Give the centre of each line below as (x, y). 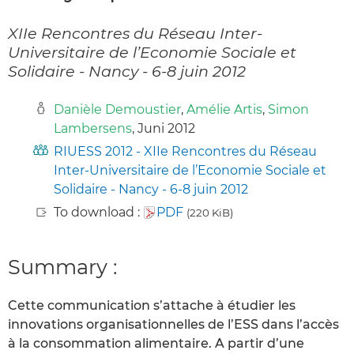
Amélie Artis (224, 109)
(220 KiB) (210, 212)
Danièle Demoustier (117, 109)
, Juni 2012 (164, 128)
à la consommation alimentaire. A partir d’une (156, 344)
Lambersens (93, 128)
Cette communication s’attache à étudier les (152, 306)
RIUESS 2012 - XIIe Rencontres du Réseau (185, 151)
